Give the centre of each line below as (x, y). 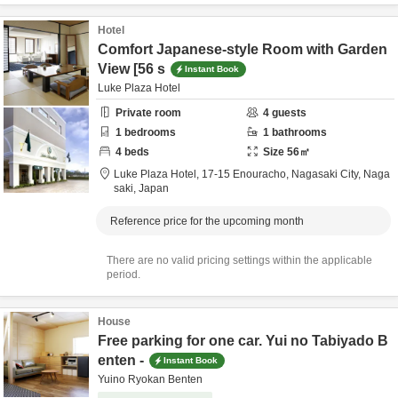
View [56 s (131, 69)
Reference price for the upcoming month (207, 221)
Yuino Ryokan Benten (150, 379)
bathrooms (298, 132)
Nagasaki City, (327, 174)
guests (288, 113)
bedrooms (149, 132)
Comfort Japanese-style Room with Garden (243, 49)
